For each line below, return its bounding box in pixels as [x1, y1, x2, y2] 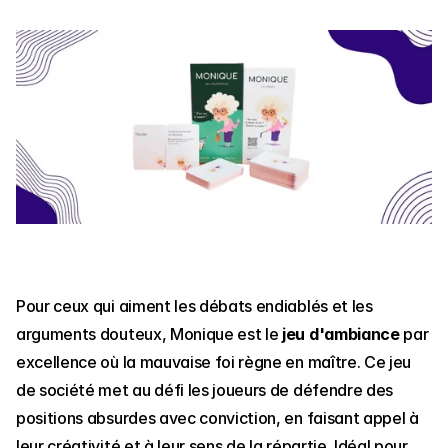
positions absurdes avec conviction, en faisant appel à [16, 407, 419, 428]
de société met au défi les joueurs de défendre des [16, 379, 393, 400]
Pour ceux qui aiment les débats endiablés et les [16, 295, 373, 316]
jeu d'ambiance [282, 323, 400, 344]
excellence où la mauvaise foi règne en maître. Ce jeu [16, 351, 412, 372]
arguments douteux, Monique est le [16, 323, 283, 344]
